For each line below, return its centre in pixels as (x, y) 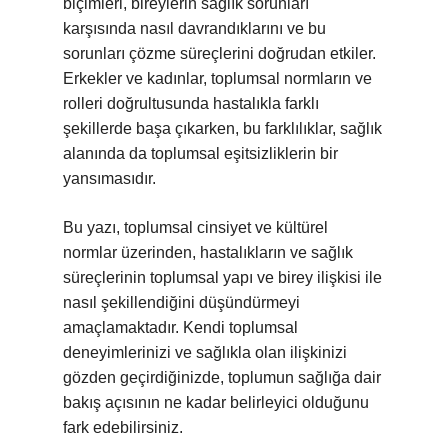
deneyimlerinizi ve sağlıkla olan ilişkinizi (205, 352)
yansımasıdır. (109, 178)
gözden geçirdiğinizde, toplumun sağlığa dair (222, 377)
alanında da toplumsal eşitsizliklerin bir (200, 153)
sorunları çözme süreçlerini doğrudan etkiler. (219, 53)
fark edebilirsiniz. (123, 427)
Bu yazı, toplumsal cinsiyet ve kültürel (195, 227)
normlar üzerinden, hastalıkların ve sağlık (208, 252)
